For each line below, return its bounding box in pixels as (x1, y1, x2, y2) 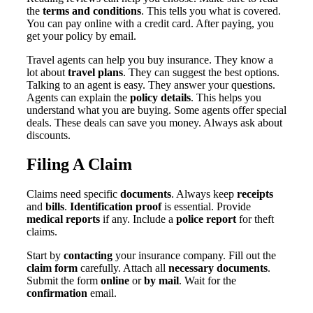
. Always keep (171, 188, 237, 201)
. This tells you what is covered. (141, 4, 281, 17)
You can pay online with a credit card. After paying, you (27, 17, 274, 29)
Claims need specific (27, 188, 120, 201)
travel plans (68, 66, 123, 78)
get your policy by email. (27, 29, 136, 42)
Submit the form (27, 275, 101, 287)
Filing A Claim (27, 155, 132, 174)
